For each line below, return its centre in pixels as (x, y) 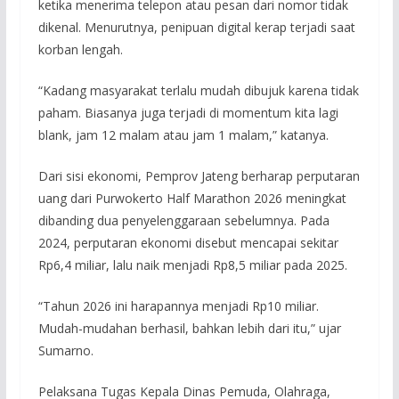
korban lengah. (80, 50)
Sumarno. (65, 351)
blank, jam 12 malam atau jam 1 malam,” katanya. (183, 135)
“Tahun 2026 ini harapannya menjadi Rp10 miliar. (178, 306)
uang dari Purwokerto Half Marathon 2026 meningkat (192, 199)
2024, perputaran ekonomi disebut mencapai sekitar (188, 243)
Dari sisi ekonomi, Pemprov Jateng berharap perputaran (199, 176)
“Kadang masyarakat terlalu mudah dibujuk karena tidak (198, 91)
